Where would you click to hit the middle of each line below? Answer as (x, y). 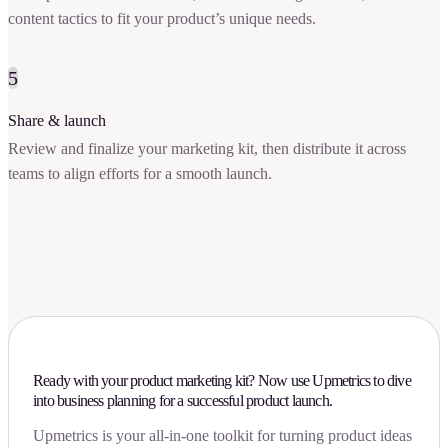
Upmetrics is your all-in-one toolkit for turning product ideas (222, 435)
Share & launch (57, 121)
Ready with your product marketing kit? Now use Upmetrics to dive (222, 380)
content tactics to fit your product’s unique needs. (162, 19)
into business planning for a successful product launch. (182, 400)
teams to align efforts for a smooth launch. (140, 174)
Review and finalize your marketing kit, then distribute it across (207, 149)
